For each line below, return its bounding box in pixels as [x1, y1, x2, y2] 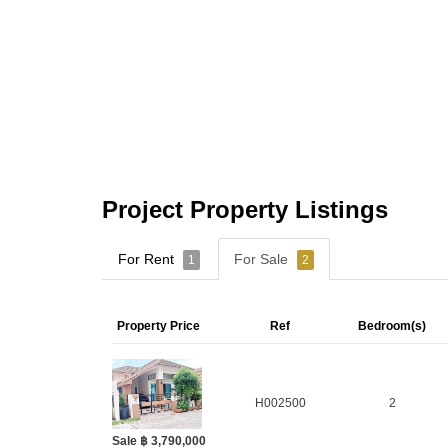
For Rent [118, 250, 178, 267]
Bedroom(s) [358, 318, 426, 333]
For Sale [234, 250, 292, 267]
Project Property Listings [102, 195, 388, 223]
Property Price [117, 318, 200, 333]
